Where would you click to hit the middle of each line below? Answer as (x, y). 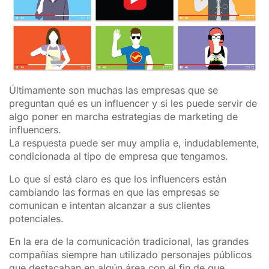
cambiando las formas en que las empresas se (114, 192)
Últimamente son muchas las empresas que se (113, 90)
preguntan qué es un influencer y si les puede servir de (133, 104)
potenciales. (36, 219)
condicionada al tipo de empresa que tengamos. (119, 156)
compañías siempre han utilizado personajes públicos (130, 255)
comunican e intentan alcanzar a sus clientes (110, 206)
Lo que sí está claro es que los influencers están (118, 179)
